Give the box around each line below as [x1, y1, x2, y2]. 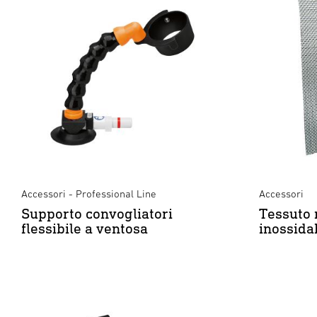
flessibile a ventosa [21, 219, 148, 237]
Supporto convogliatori [21, 204, 173, 222]
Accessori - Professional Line [21, 188, 156, 200]
